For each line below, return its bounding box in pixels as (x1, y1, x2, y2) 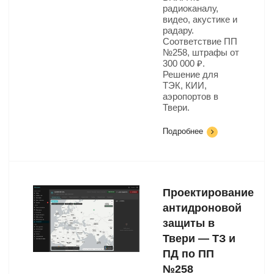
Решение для (163, 69, 218, 80)
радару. (163, 25, 194, 35)
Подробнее (163, 127, 203, 136)
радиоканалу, (163, 3, 218, 13)
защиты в (163, 217, 215, 229)
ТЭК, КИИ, (163, 80, 207, 91)
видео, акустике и (163, 14, 237, 24)
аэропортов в (163, 91, 218, 102)
